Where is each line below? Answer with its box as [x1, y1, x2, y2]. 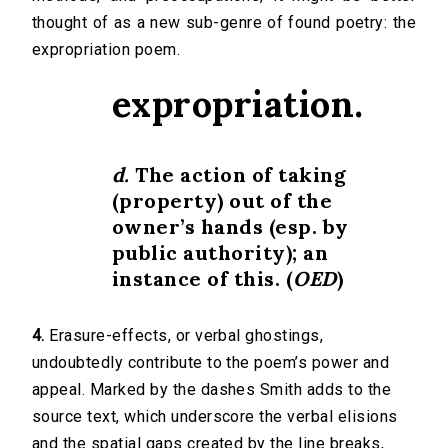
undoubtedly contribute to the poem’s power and [32, 353, 390, 373]
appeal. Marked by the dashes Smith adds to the [32, 380, 392, 400]
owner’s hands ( [112, 214, 276, 240]
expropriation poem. [32, 40, 181, 60]
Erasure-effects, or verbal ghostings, [44, 326, 324, 346]
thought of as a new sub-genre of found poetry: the [32, 13, 416, 33]
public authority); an [112, 240, 329, 266]
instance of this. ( [112, 266, 294, 292]
